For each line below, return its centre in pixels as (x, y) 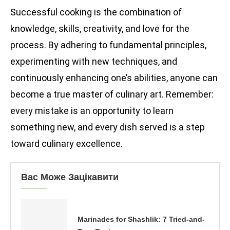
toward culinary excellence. (66, 144)
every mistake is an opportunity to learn (92, 111)
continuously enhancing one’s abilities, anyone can (114, 78)
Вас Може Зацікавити (70, 177)
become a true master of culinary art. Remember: (112, 94)
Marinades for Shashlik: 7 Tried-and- (141, 219)
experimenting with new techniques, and (94, 62)
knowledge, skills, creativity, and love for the (100, 29)
